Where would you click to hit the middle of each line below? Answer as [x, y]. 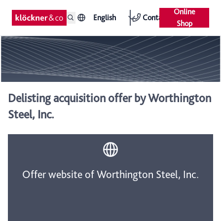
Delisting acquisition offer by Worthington [110, 98]
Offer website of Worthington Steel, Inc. [110, 174]
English [105, 18]
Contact [155, 18]
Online [184, 12]
